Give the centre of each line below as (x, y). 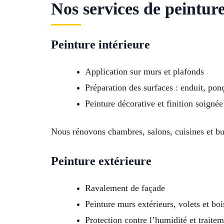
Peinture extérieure (101, 161)
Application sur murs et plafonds (144, 71)
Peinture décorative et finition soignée (154, 103)
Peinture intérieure (100, 44)
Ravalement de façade (125, 188)
